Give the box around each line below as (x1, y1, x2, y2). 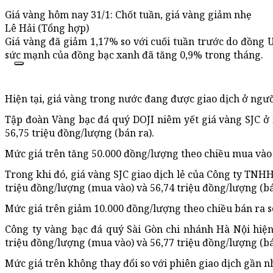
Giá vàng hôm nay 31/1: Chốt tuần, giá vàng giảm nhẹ (5, 8, 252, 22)
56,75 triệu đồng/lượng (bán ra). (5, 126, 154, 140)
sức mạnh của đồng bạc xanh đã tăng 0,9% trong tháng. (5, 48, 263, 62)
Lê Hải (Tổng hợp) (5, 21, 89, 35)
